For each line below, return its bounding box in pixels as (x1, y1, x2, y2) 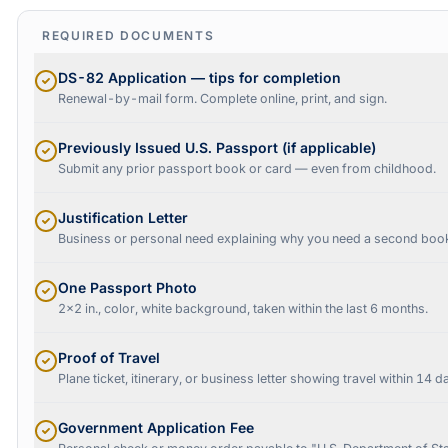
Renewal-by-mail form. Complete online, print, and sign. (58, 91, 387, 106)
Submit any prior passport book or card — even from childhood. (58, 161, 436, 176)
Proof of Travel (58, 349, 160, 366)
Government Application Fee (58, 419, 254, 436)
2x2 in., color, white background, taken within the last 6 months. (58, 301, 428, 316)
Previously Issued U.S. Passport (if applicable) (58, 139, 376, 156)
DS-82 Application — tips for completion (58, 69, 341, 86)
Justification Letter (58, 209, 188, 226)
